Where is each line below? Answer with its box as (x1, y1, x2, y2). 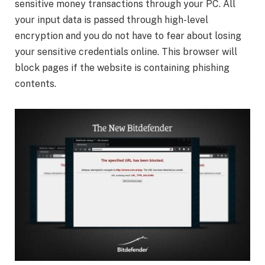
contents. (15, 77, 56, 89)
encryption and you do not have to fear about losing (15, 30, 241, 41)
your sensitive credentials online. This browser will (15, 46, 237, 57)
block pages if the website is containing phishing (15, 62, 230, 73)
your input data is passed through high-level (15, 14, 208, 25)
